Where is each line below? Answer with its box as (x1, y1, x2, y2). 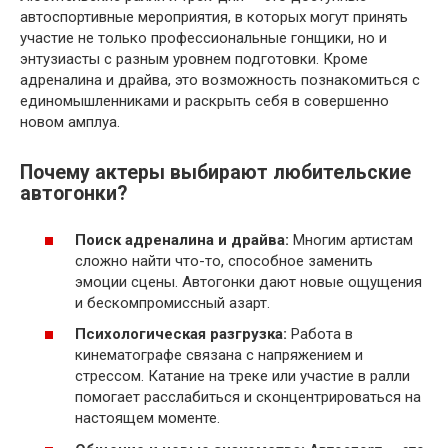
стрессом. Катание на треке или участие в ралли (75, 367, 410, 385)
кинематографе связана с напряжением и (75, 346, 363, 364)
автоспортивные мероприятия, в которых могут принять (20, 7, 408, 26)
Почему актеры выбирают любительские (20, 161, 411, 184)
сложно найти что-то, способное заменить (75, 251, 373, 270)
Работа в (287, 325, 353, 343)
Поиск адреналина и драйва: (75, 230, 289, 249)
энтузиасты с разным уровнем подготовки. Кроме (20, 49, 368, 68)
